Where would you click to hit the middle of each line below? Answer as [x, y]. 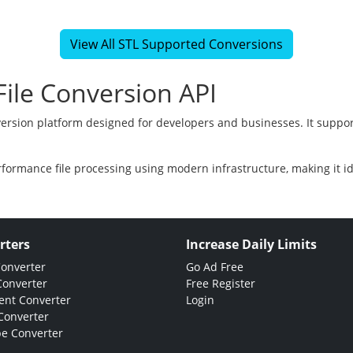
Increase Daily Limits [251, 245]
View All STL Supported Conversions [176, 45]
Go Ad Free [215, 267]
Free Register [221, 284]
